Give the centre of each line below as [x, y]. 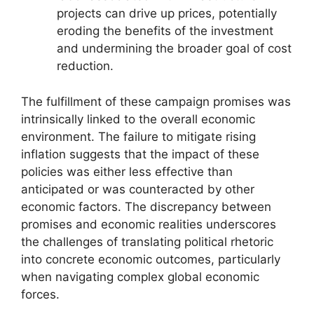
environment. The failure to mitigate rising [138, 136]
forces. [40, 294]
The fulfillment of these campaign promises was [156, 101]
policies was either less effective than [127, 171]
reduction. [85, 66]
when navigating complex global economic [140, 277]
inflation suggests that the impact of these [140, 154]
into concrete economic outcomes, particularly [151, 259]
